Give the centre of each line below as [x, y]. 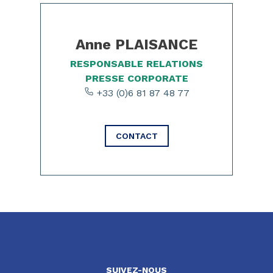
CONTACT [136, 136]
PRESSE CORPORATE [136, 78]
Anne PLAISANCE [136, 44]
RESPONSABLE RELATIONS [136, 64]
